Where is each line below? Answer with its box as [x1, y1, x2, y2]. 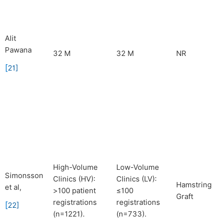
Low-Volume [116, 163, 159, 172]
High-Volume [53, 163, 98, 172]
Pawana [5, 46, 32, 54]
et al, [5, 183, 21, 192]
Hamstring [176, 181, 212, 189]
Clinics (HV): [53, 175, 95, 183]
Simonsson [5, 171, 43, 180]
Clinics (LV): [116, 175, 157, 183]
